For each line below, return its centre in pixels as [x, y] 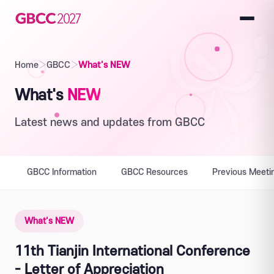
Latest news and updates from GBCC [110, 122]
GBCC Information [62, 172]
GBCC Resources [154, 172]
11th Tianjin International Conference [132, 251]
